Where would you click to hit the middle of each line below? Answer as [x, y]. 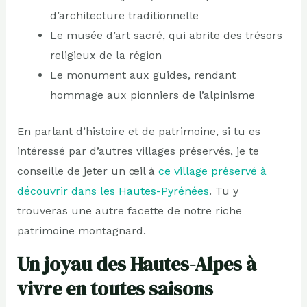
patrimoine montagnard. [81, 231]
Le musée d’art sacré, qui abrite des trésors [166, 36]
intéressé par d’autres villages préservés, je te [138, 151]
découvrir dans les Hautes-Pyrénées [113, 191]
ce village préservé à [212, 171]
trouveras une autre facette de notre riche [129, 211]
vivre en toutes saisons [115, 289]
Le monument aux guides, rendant [143, 75]
